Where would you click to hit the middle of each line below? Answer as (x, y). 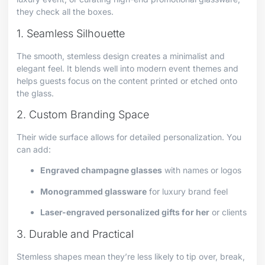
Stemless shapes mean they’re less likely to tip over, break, (131, 256)
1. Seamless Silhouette (71, 33)
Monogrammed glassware (93, 191)
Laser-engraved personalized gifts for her (125, 212)
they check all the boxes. (65, 12)
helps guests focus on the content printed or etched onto (127, 80)
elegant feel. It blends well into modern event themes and (127, 68)
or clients (228, 212)
